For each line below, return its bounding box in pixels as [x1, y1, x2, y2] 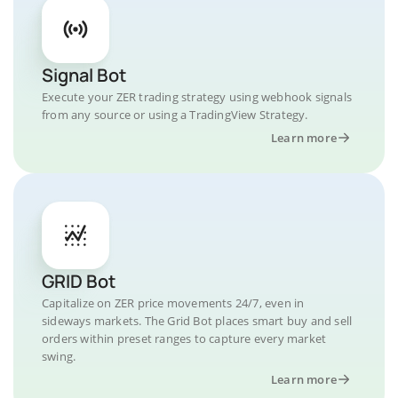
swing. [42, 348, 76, 364]
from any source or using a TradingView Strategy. [42, 107, 308, 123]
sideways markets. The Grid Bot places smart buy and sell [42, 313, 353, 329]
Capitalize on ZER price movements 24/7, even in [42, 295, 305, 311]
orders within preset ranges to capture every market [42, 330, 327, 346]
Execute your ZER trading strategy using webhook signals [42, 89, 353, 105]
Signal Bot [42, 63, 126, 87]
